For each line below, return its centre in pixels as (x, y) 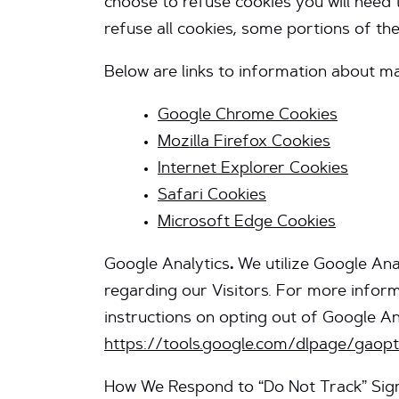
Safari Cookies (212, 196)
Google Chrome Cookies (248, 116)
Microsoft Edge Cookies (247, 223)
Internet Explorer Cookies (253, 169)
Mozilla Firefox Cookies (244, 142)
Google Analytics (167, 265)
